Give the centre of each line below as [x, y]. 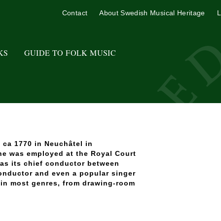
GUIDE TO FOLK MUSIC [70, 52]
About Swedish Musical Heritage [152, 13]
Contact [75, 13]
